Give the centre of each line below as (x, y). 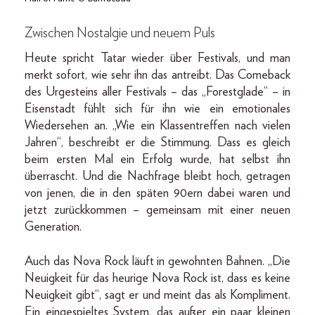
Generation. (53, 227)
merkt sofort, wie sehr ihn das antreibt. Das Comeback (157, 75)
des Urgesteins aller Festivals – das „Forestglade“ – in (157, 92)
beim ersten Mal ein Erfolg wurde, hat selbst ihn (157, 159)
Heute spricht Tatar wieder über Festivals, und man (157, 58)
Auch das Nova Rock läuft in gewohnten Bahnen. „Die (157, 261)
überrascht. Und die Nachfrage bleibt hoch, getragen (157, 176)
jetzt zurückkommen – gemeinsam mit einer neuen (157, 210)
